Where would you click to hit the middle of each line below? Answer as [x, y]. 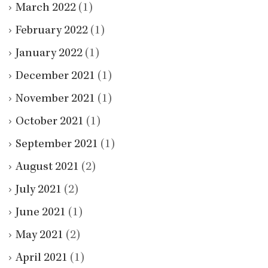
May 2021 [39, 235]
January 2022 [49, 54]
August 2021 [47, 167]
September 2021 [57, 144]
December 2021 [55, 76]
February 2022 [52, 31]
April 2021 [42, 258]
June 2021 [41, 213]
